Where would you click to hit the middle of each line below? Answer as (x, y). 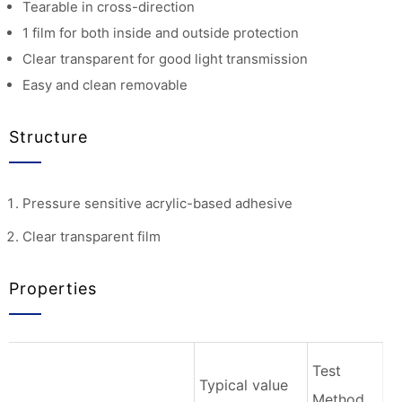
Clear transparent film (91, 236)
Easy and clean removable (105, 85)
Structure (48, 137)
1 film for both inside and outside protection (160, 33)
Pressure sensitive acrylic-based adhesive (157, 204)
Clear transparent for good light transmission (165, 59)
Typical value (244, 385)
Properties (53, 288)
